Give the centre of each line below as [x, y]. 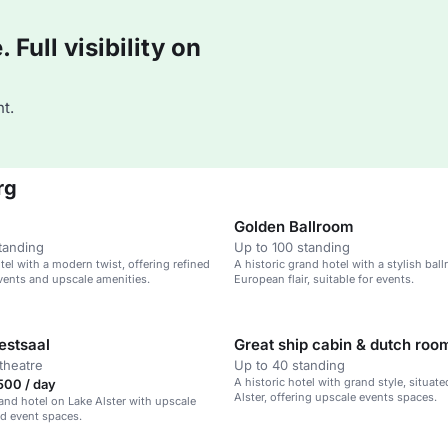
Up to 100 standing [292, 247]
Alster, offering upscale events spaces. [335, 397]
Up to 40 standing [289, 365]
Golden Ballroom [294, 226]
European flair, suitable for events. [324, 279]
